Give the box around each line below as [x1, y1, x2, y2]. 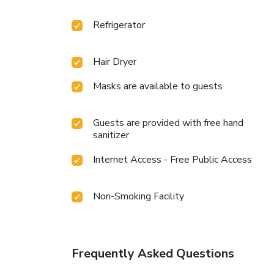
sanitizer [93, 128, 129, 143]
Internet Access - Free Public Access [93, 153, 252, 167]
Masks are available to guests [93, 80, 223, 94]
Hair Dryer [93, 55, 136, 69]
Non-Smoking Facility [93, 190, 184, 204]
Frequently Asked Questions [72, 245, 234, 262]
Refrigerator [93, 18, 145, 32]
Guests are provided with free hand [93, 116, 243, 130]
